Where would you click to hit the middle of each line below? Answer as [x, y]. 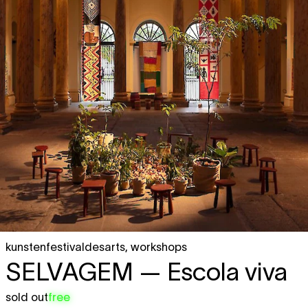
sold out [27, 297]
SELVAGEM [69, 272]
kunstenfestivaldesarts [65, 247]
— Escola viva [210, 272]
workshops [159, 247]
